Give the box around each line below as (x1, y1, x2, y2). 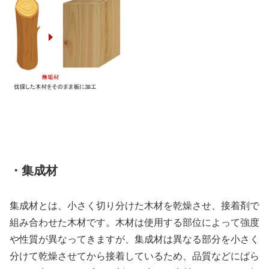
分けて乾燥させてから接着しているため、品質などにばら (10, 251, 259, 262)
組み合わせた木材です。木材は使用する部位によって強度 (10, 217, 259, 228)
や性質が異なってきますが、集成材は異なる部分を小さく (10, 234, 259, 245)
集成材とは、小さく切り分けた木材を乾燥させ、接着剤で (10, 201, 259, 211)
